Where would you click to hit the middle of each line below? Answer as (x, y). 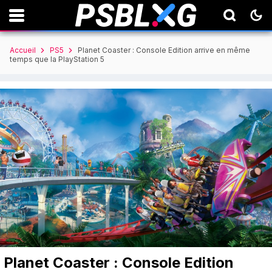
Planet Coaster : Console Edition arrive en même (164, 50)
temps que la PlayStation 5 (57, 60)
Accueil (23, 50)
